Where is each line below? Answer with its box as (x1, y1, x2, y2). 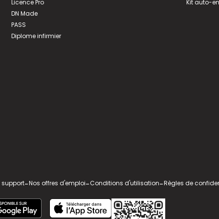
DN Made (11, 9, 38, 18)
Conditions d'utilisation (89, 178, 159, 187)
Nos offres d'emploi (28, 178, 86, 187)
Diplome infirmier (11, 31, 61, 40)
